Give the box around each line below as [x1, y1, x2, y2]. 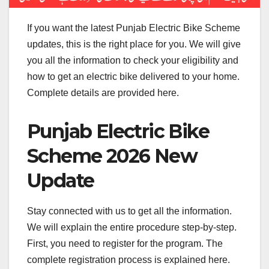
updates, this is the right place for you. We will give [27, 38, 241, 49]
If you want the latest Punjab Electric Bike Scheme [27, 22, 240, 33]
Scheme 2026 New [27, 144, 197, 168]
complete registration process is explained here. [27, 255, 230, 265]
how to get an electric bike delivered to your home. [27, 71, 240, 82]
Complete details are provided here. [27, 87, 179, 98]
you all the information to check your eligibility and [27, 55, 238, 65]
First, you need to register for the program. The [27, 238, 223, 249]
